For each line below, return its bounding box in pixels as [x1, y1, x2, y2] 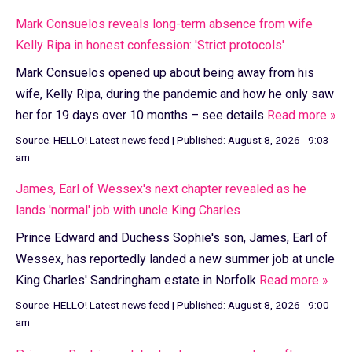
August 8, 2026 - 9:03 [228, 133, 329, 146]
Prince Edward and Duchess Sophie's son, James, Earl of [16, 230, 328, 246]
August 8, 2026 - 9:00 [228, 299, 329, 312]
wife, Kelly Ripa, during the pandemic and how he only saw [16, 86, 334, 101]
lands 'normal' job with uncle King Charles [16, 203, 240, 218]
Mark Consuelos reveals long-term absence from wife [16, 16, 313, 31]
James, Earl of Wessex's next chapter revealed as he [16, 181, 306, 197]
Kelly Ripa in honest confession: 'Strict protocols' [16, 37, 284, 53]
